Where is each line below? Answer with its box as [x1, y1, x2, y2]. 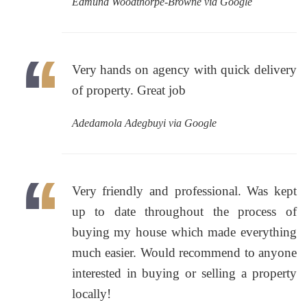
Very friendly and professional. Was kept [71, 184, 297, 199]
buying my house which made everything [71, 225, 297, 240]
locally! [71, 286, 111, 302]
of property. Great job [71, 83, 186, 98]
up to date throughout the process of [71, 204, 297, 219]
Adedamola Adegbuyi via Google [71, 117, 217, 130]
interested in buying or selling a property [71, 266, 297, 281]
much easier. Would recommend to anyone [71, 245, 297, 260]
